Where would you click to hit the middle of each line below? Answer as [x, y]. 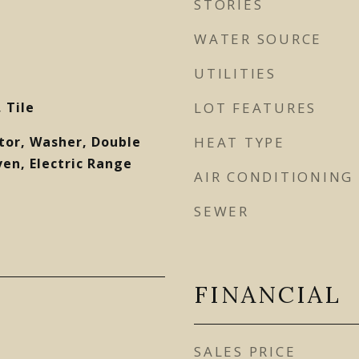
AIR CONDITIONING [274, 177]
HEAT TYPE [240, 142]
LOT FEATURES [255, 108]
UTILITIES [235, 73]
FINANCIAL [268, 294]
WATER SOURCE [258, 39]
